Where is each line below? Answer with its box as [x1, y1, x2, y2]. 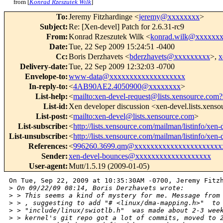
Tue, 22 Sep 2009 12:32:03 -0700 [69, 62, 175, 71]
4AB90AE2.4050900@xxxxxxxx [73, 82, 181, 91]
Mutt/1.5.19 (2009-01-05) [69, 162, 149, 171]
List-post [36, 112, 65, 121]
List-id [43, 102, 65, 111]
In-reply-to [29, 82, 65, 91]
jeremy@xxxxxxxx [139, 12, 200, 21]
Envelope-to [25, 72, 65, 81]
